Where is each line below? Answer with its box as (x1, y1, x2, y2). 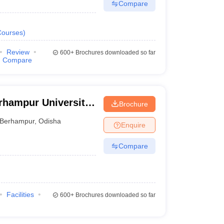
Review (6, 48, 29, 56)
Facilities (6, 190, 34, 198)
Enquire (120, 120, 145, 129)
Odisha (38, 116, 61, 125)
